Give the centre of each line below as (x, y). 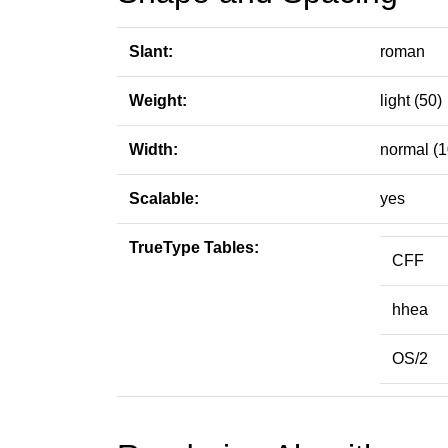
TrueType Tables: (194, 247)
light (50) (411, 100)
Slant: (151, 51)
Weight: (158, 100)
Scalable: (164, 198)
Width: (153, 149)
